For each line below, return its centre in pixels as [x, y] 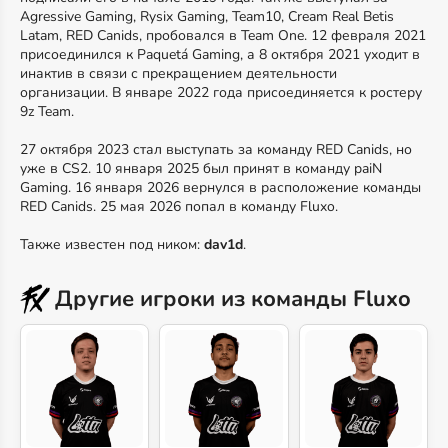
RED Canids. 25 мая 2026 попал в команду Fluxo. [179, 206]
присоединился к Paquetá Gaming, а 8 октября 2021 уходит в [220, 54]
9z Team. [47, 111]
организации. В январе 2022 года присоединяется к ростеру [221, 92]
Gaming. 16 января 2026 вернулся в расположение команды [220, 187]
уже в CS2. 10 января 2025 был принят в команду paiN [201, 168]
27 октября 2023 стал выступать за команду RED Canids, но [216, 149]
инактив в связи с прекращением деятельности [178, 73]
